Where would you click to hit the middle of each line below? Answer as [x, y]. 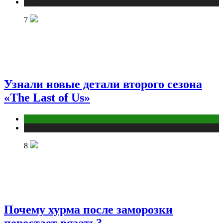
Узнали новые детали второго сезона [103, 84]
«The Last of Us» [47, 97]
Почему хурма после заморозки [88, 209]
